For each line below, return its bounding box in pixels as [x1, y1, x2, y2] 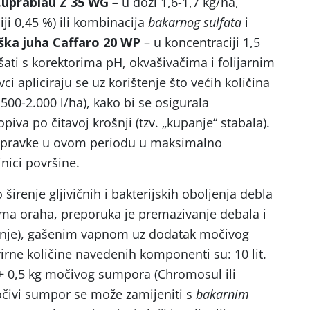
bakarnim [196, 286, 249, 302]
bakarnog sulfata [148, 14, 245, 30]
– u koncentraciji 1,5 [144, 34, 260, 51]
